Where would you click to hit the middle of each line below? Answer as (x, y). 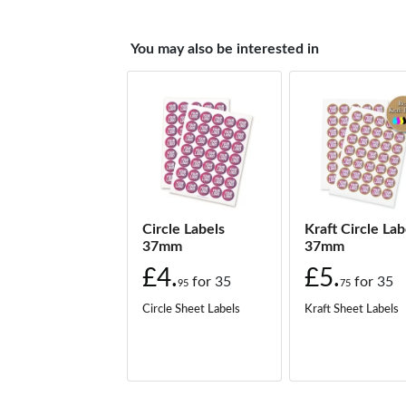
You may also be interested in (225, 49)
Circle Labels (184, 229)
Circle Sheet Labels (192, 309)
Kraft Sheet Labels (351, 309)
